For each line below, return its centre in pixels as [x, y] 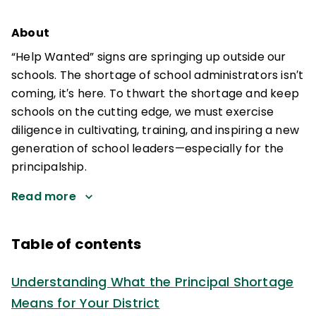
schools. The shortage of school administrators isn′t [158, 75]
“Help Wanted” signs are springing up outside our [149, 57]
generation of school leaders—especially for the [148, 148]
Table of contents [77, 244]
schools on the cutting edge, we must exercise [143, 112]
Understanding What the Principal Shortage [153, 281]
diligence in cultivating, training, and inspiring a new [156, 130]
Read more [44, 196]
